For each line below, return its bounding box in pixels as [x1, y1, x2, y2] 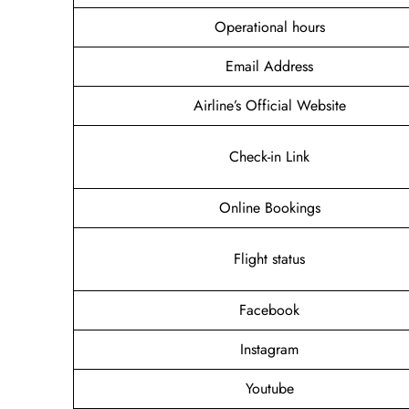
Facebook [239, 299, 299, 320]
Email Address [225, 55, 313, 77]
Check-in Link [229, 145, 309, 167]
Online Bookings [218, 196, 320, 218]
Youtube [245, 377, 294, 399]
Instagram [240, 338, 299, 360]
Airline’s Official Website [193, 94, 346, 116]
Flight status [234, 247, 305, 269]
